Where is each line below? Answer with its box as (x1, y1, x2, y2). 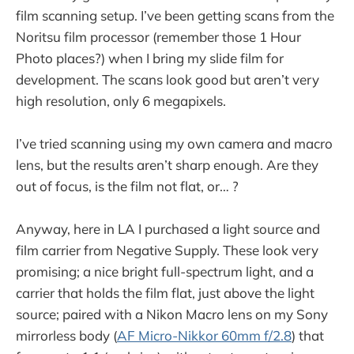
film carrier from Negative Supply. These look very (16, 242, 318, 259)
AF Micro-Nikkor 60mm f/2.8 (117, 327, 292, 345)
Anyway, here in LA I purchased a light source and (16, 220, 320, 238)
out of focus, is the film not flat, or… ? (16, 178, 239, 195)
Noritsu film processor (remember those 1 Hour (16, 28, 301, 45)
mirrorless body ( (16, 327, 117, 345)
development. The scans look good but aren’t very (16, 70, 319, 88)
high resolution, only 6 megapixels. (16, 92, 229, 109)
